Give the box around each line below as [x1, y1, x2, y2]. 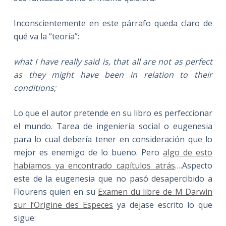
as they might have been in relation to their [13, 69, 213, 80]
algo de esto [163, 146, 213, 158]
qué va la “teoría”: [13, 30, 79, 42]
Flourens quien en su [13, 186, 98, 197]
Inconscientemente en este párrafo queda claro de [13, 17, 213, 29]
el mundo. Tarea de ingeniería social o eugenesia [13, 120, 213, 132]
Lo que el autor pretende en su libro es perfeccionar [13, 107, 213, 119]
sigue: [13, 212, 36, 223]
